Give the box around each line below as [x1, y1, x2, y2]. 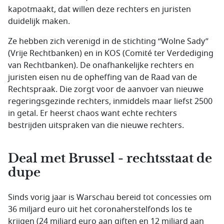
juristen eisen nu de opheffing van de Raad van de [8, 71, 197, 84]
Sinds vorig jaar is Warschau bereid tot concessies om [8, 191, 211, 204]
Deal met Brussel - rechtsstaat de [8, 151, 212, 166]
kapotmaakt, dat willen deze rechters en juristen [8, 3, 191, 16]
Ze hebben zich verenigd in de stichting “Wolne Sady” [8, 35, 208, 48]
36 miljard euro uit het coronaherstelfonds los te [8, 203, 192, 216]
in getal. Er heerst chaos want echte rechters [8, 107, 177, 120]
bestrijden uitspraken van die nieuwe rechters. [8, 119, 184, 132]
